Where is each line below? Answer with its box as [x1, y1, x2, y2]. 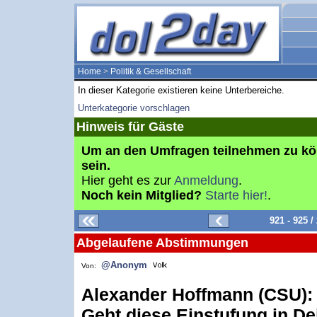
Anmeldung [174, 173, 238, 188]
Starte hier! [205, 188, 267, 202]
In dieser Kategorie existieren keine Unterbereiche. [78, 85, 284, 96]
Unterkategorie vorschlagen [78, 103, 190, 113]
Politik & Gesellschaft [110, 67, 191, 76]
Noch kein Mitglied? [81, 188, 202, 202]
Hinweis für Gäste [76, 120, 184, 134]
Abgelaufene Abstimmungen [76, 236, 248, 250]
